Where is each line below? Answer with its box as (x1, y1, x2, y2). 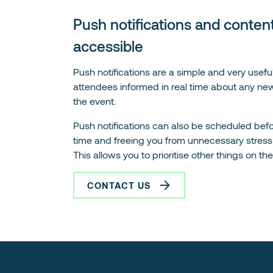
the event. (73, 95, 116, 107)
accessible (73, 37, 143, 55)
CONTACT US (87, 180, 151, 191)
